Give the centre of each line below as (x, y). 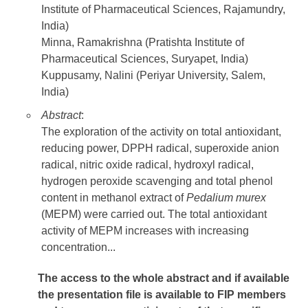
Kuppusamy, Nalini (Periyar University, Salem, (153, 76)
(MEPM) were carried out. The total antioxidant (154, 214)
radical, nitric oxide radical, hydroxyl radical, (147, 165)
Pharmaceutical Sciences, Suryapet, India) (145, 59)
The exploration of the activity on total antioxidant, (161, 132)
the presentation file (91, 295)
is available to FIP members (215, 295)
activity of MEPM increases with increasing (145, 231)
